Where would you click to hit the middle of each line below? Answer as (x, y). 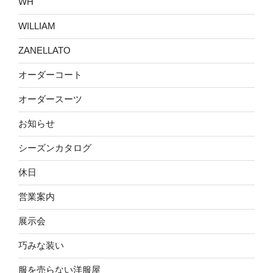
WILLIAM (37, 26)
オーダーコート (50, 75)
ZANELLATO (44, 51)
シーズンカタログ (55, 148)
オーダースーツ (50, 99)
